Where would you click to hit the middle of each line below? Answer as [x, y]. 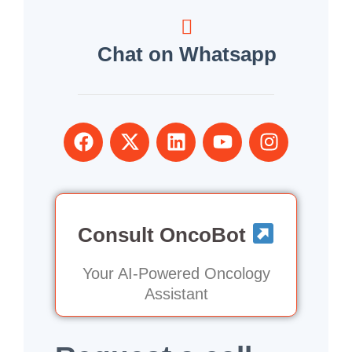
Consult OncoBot [164, 235]
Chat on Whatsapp [187, 54]
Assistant [176, 293]
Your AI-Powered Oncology [176, 273]
